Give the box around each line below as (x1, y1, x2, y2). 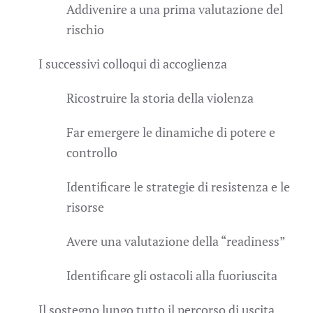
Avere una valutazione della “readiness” (66, 232, 286, 249)
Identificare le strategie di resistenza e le (66, 177, 290, 195)
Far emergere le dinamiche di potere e (66, 123, 275, 140)
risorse (66, 198, 104, 215)
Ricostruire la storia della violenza (66, 89, 254, 106)
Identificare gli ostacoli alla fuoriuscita (66, 266, 277, 284)
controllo (66, 143, 117, 161)
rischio (66, 20, 104, 38)
